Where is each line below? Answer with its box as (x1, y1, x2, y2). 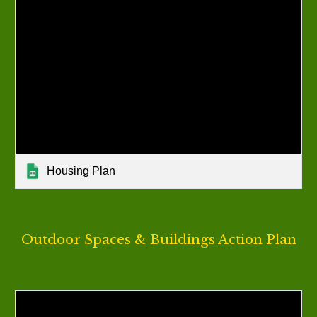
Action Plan (214, 231, 296, 248)
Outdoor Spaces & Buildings (21, 231, 215, 248)
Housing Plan (47, 164, 116, 177)
